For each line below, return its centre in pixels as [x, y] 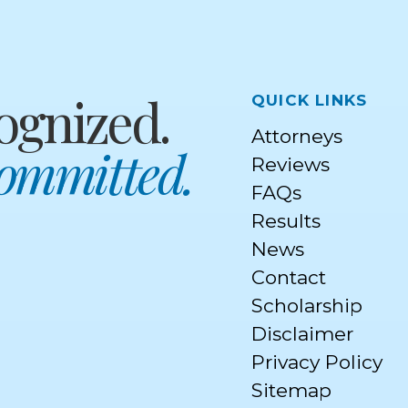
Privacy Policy [317, 362]
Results [286, 220]
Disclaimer [302, 333]
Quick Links [310, 97]
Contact [289, 277]
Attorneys [297, 136]
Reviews [291, 164]
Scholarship [307, 305]
